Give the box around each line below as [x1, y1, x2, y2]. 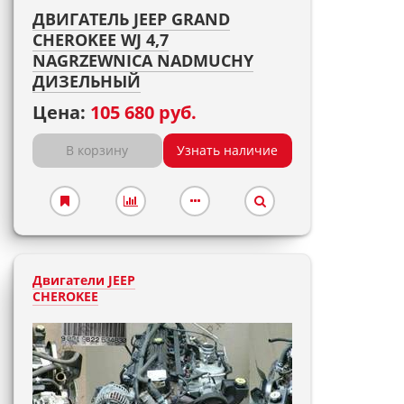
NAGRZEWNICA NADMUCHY [32, 50, 253, 71]
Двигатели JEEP [32, 271, 135, 289]
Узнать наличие [177, 142, 279, 159]
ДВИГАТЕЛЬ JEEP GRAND [32, 8, 230, 30]
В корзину [66, 142, 129, 159]
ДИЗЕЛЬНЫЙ [32, 70, 141, 92]
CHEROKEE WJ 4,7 [32, 29, 169, 50]
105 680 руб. [90, 100, 197, 124]
